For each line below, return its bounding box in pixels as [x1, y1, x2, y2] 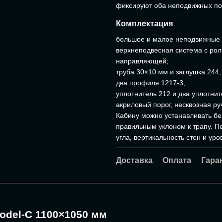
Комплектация [116, 19, 173, 28]
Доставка [116, 156, 153, 165]
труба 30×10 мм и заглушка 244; [116, 67, 221, 76]
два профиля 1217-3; [116, 78, 185, 87]
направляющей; [116, 56, 168, 65]
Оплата [163, 156, 191, 165]
